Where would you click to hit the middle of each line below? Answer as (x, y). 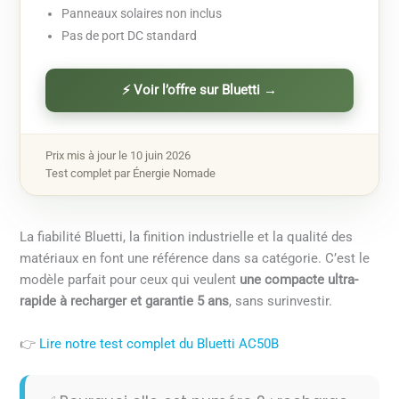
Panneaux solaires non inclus (142, 14)
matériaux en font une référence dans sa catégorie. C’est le (195, 259)
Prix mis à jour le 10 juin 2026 (118, 156)
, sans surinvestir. (281, 301)
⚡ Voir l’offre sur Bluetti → (199, 91)
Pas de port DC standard (130, 36)
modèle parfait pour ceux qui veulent (130, 280)
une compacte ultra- (299, 280)
